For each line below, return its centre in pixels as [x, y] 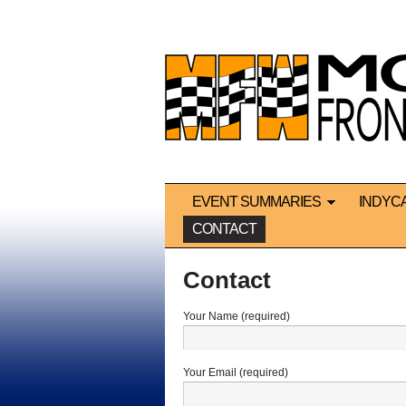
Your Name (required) [237, 317]
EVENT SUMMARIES [256, 202]
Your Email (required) [236, 373]
